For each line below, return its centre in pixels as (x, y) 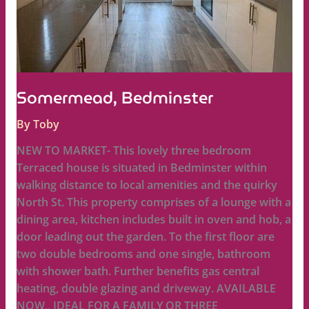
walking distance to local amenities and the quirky (147, 185)
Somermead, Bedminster (114, 98)
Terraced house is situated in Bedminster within (141, 168)
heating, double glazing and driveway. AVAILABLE (146, 289)
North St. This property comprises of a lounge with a (153, 202)
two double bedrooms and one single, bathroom (143, 254)
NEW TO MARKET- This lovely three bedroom (133, 151)
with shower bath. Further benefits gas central (138, 271)
